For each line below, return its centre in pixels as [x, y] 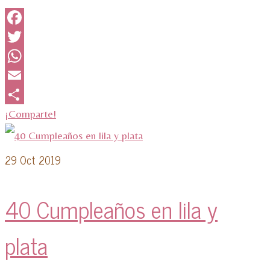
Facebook [26, 37]
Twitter [20, 56]
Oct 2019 [39, 160]
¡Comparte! [30, 114]
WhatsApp [27, 75]
